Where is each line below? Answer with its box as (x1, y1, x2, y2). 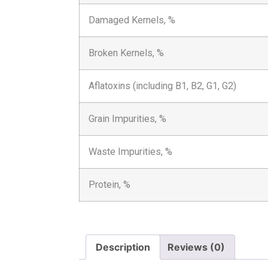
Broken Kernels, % (89, 47, 164, 59)
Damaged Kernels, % (89, 14, 175, 26)
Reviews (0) (167, 241, 225, 254)
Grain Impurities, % (89, 113, 166, 125)
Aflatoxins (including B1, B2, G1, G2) (89, 80, 236, 92)
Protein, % (89, 179, 130, 191)
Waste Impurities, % (89, 146, 172, 158)
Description (96, 241, 150, 254)
